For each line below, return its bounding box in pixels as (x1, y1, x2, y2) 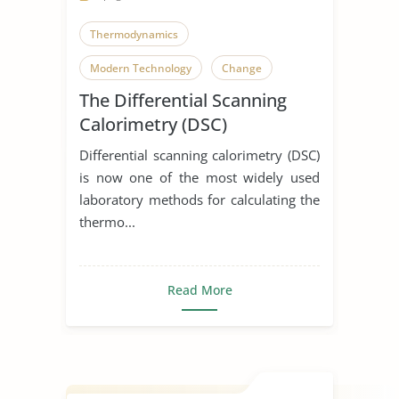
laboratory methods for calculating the (79, 190, 320, 208)
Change (222, 60, 262, 76)
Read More (167, 281, 232, 298)
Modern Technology (90, 60, 191, 76)
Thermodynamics (90, 26, 178, 42)
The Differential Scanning (79, 87, 287, 112)
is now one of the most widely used (79, 167, 320, 186)
